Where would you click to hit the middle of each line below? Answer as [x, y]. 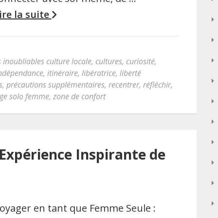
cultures [109, 61]
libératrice [99, 73]
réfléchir [157, 85]
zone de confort [79, 96]
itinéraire [63, 73]
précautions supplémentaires [55, 85]
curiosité [140, 61]
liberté [130, 73]
